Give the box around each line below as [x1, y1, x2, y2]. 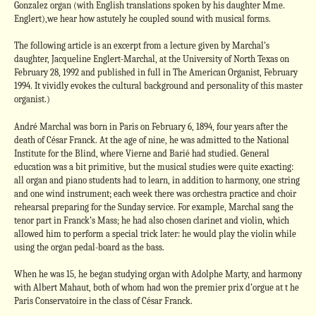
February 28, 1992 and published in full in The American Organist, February [13, 67, 298, 78]
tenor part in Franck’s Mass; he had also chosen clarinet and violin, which [13, 214, 289, 226]
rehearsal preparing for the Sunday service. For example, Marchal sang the [13, 201, 293, 212]
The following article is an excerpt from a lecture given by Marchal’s [13, 40, 269, 51]
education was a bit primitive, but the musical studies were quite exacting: [13, 161, 293, 172]
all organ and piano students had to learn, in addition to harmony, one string [13, 174, 300, 186]
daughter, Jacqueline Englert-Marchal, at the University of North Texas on [13, 54, 289, 64]
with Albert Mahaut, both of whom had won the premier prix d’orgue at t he [13, 282, 299, 293]
